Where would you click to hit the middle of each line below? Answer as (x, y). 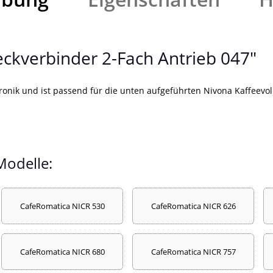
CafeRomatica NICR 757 (193, 251)
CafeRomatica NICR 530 (62, 206)
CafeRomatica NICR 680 (62, 251)
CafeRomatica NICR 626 (193, 206)
